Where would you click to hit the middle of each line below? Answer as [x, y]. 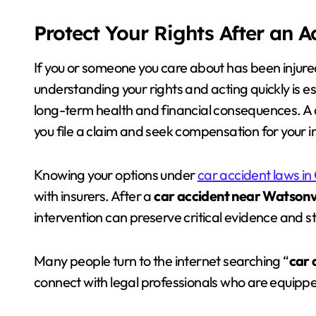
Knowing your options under [116, 175]
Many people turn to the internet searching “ [162, 261]
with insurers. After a [94, 196]
